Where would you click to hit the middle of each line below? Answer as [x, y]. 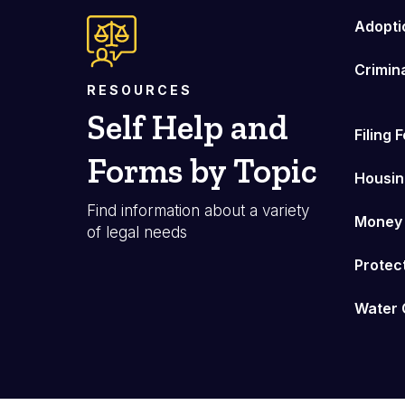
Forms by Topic [202, 170]
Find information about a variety [198, 210]
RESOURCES [140, 89]
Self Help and [188, 127]
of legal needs [137, 232]
